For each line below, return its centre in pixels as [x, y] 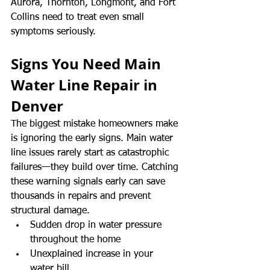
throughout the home [75, 240]
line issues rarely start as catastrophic [91, 153]
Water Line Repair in [86, 85]
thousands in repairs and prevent [82, 196]
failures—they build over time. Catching [96, 167]
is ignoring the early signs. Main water [93, 138]
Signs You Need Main [88, 64]
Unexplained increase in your [93, 254]
